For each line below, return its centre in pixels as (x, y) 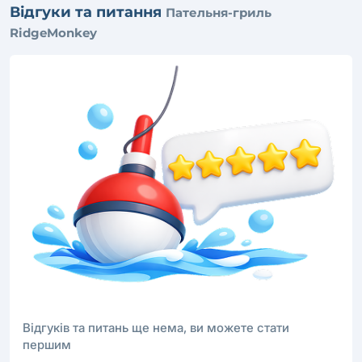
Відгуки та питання (88, 12)
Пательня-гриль (219, 12)
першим (47, 344)
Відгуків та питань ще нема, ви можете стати (156, 327)
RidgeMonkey (53, 32)
